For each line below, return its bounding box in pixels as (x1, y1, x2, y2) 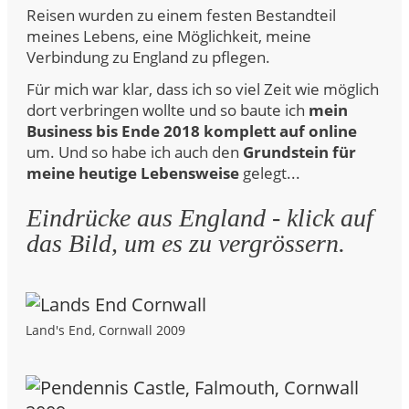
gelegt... (239, 163, 300, 184)
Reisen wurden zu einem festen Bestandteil (26, 5, 336, 26)
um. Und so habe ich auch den (26, 142, 243, 163)
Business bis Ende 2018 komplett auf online (26, 121, 357, 142)
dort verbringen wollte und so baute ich (26, 100, 309, 121)
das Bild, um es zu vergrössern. (26, 229, 345, 257)
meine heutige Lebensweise (26, 163, 239, 184)
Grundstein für (243, 142, 356, 163)
